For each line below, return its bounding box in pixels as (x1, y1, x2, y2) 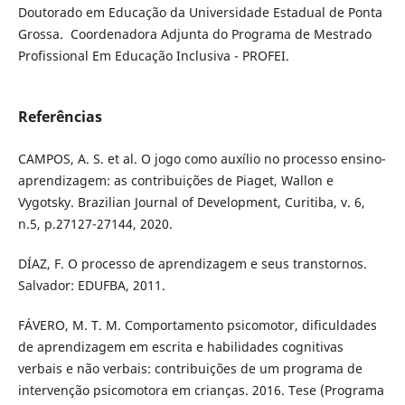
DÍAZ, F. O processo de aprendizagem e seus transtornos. (17, 254, 367, 272)
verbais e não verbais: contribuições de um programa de (17, 359, 363, 377)
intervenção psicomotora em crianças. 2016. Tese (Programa (17, 381, 384, 399)
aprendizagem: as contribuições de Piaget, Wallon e (17, 171, 334, 189)
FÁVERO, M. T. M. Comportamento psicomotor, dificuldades (17, 316, 377, 334)
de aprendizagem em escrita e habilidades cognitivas (17, 337, 344, 355)
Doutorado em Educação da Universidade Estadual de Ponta (17, 3, 382, 21)
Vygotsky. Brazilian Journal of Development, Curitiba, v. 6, (17, 193, 365, 211)
